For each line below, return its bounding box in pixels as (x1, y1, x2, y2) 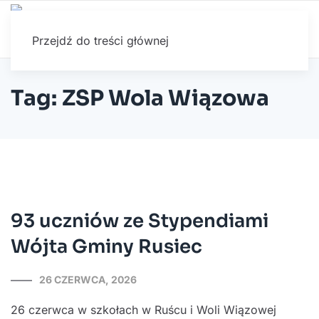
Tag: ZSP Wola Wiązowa (11, 85, 270, 112)
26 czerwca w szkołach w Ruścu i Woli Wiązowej (11, 303, 276, 317)
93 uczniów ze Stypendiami (11, 209, 268, 233)
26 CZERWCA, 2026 (39, 273, 137, 286)
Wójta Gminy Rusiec (11, 235, 202, 258)
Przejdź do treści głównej (32, 33, 169, 48)
